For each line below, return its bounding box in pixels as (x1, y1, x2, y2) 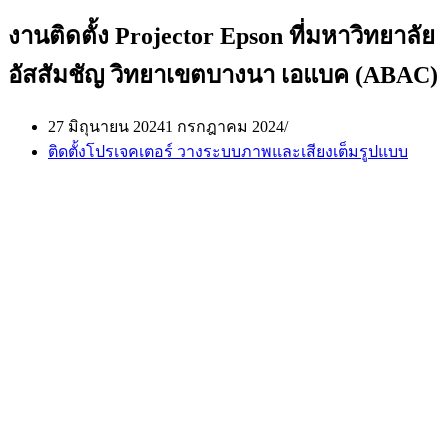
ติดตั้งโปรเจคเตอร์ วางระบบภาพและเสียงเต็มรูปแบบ (48, 142, 408, 160)
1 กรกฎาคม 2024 (165, 117, 284, 135)
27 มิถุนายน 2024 (48, 117, 165, 135)
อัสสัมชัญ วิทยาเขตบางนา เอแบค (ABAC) (8, 61, 438, 88)
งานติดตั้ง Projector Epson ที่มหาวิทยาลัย (8, 22, 435, 49)
